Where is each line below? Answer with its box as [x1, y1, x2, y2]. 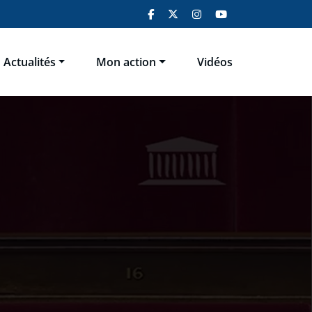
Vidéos [197, 54, 233, 70]
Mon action [96, 54, 157, 70]
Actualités [3, 54, 56, 70]
